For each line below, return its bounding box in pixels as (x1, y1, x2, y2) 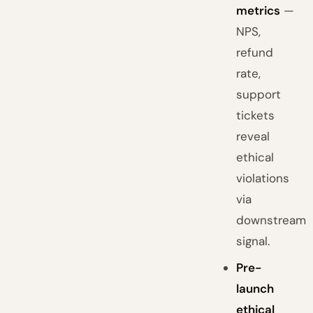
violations (236, 170, 290, 186)
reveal (236, 129, 270, 144)
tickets (236, 108, 275, 123)
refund (236, 45, 274, 60)
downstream (236, 212, 307, 228)
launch (236, 281, 275, 296)
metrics (236, 3, 281, 18)
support (236, 87, 282, 102)
